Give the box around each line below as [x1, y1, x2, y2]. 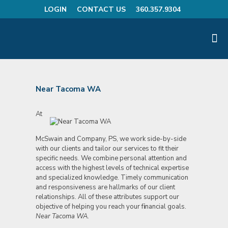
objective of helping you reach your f [35, 202, 144, 211]
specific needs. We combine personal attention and [35, 154, 187, 163]
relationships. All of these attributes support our [35, 192, 179, 202]
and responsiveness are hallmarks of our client [35, 183, 175, 192]
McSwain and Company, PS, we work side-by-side [35, 134, 186, 144]
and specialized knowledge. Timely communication [35, 173, 188, 182]
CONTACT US [77, 5, 126, 14]
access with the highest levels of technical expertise [35, 163, 189, 173]
